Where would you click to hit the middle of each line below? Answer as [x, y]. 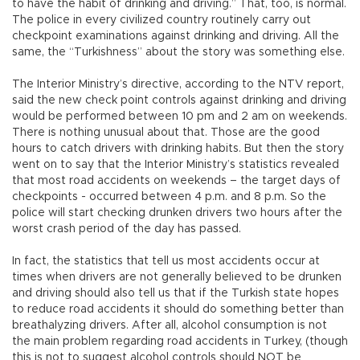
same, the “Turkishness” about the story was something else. [178, 53]
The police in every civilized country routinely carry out [162, 20]
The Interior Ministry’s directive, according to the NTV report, [178, 85]
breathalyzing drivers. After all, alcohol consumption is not [170, 326]
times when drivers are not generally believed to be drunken [177, 278]
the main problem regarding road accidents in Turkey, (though [180, 342]
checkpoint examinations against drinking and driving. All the [176, 37]
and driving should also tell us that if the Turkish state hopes [176, 294]
